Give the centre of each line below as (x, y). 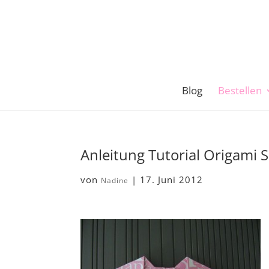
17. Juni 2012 (172, 180)
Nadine (115, 180)
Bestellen (240, 90)
